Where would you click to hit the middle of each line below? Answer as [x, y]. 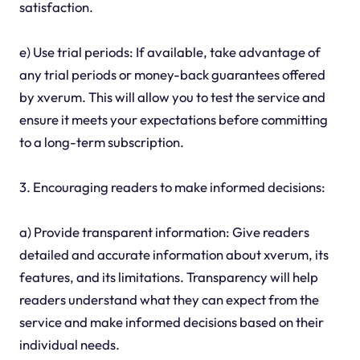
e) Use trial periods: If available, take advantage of [170, 52]
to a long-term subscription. [101, 142]
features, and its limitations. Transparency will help [168, 277]
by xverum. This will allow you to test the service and [172, 97]
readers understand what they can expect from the [169, 300]
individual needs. [69, 345]
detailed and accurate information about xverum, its [174, 255]
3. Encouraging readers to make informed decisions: [172, 187]
